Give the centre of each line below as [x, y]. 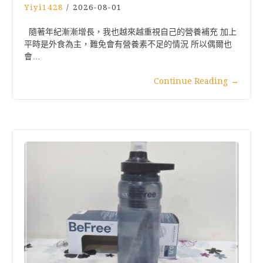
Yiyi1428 [44, 8]
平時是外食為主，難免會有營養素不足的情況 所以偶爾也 [128, 44]
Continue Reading [191, 81]
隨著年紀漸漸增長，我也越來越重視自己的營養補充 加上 [130, 32]
